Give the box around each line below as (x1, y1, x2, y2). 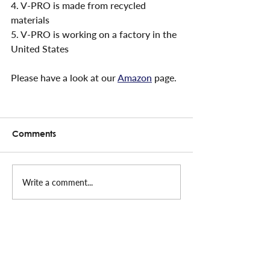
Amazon (118, 72, 152, 84)
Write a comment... (22, 177, 93, 187)
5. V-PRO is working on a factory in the (11, 28, 179, 40)
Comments (12, 129, 56, 141)
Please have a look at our (11, 72, 118, 84)
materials (11, 14, 49, 26)
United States (11, 43, 69, 55)
